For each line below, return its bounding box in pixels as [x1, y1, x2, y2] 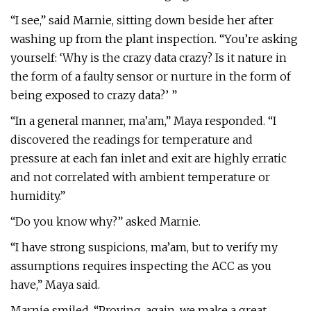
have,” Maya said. [10, 278, 100, 292]
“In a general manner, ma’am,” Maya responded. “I [10, 114, 276, 128]
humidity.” [10, 189, 65, 203]
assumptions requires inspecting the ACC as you [10, 259, 271, 273]
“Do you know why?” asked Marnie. [10, 215, 201, 228]
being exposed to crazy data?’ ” [10, 88, 177, 102]
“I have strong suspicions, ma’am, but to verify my [10, 240, 278, 254]
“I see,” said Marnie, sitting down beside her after [10, 13, 274, 27]
